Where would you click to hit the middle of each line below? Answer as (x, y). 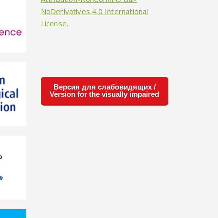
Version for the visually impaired (105, 94)
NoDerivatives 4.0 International (94, 11)
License (54, 23)
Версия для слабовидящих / (104, 87)
